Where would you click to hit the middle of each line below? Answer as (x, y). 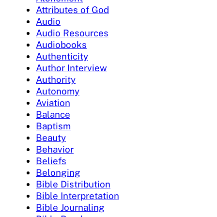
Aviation (53, 102)
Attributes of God (72, 9)
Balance (53, 114)
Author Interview (71, 68)
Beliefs (51, 161)
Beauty (51, 137)
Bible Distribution (73, 184)
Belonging (58, 172)
